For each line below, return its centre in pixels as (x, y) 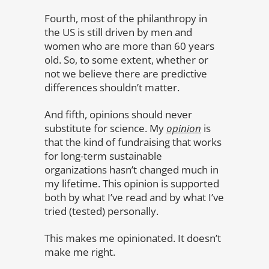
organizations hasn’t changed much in (131, 169)
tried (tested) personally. (101, 211)
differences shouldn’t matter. (112, 87)
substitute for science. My (105, 128)
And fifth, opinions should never (118, 114)
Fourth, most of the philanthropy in (126, 18)
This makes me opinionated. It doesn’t (133, 238)
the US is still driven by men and (118, 32)
